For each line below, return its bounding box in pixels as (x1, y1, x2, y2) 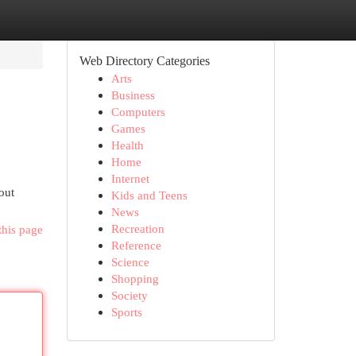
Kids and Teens (110, 188, 188, 202)
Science (110, 255, 149, 269)
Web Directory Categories (79, 54, 210, 68)
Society (110, 288, 148, 302)
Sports (110, 305, 142, 319)
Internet (110, 172, 149, 185)
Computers (110, 105, 165, 118)
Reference (110, 238, 161, 252)
